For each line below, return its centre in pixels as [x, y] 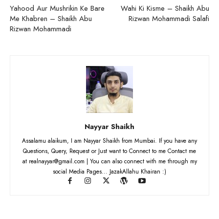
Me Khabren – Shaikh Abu [51, 18]
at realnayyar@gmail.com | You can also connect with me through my [109, 161]
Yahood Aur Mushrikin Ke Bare [57, 8]
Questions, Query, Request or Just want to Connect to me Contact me [109, 151]
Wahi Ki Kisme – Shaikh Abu [165, 8]
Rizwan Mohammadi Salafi [169, 18]
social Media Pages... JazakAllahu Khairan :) [109, 171]
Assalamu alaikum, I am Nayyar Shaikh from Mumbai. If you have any [109, 141]
